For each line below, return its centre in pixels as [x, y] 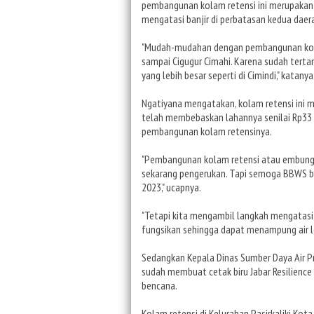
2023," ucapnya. [171, 187]
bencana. [159, 285]
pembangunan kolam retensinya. [207, 131]
